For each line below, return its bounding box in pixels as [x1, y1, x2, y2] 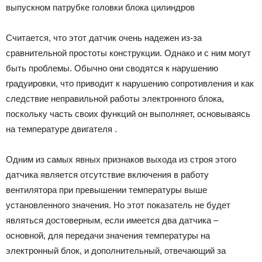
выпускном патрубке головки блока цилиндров [6, 2, 195, 12]
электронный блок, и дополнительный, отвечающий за [6, 245, 226, 256]
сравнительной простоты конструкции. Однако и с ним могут [6, 47, 251, 58]
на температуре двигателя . [6, 123, 117, 134]
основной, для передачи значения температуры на [6, 230, 210, 240]
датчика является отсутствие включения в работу [6, 169, 209, 180]
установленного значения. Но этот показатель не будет [6, 199, 230, 210]
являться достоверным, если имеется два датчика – [6, 215, 218, 225]
